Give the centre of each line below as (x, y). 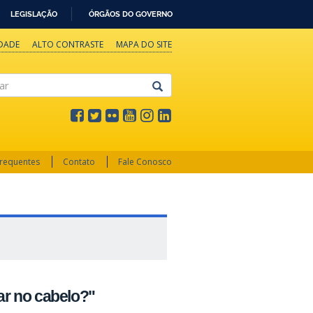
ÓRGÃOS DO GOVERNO (131, 14)
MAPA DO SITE (144, 44)
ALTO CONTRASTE (68, 44)
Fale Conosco (145, 162)
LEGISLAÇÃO (34, 14)
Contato (79, 162)
